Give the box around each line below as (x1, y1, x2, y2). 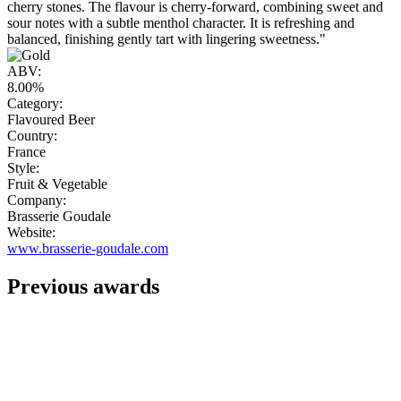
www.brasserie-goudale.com (7, 241, 168, 257)
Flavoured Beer (7, 112, 95, 128)
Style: (7, 160, 39, 176)
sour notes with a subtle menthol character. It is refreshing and (7, 15, 354, 31)
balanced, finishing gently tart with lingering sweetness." (7, 31, 326, 47)
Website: (7, 225, 55, 241)
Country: (7, 128, 57, 144)
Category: (7, 96, 63, 112)
